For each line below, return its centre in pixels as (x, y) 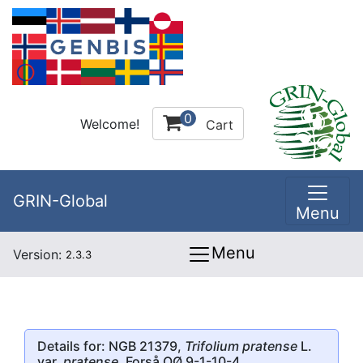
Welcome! (110, 124)
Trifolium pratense (241, 346)
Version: (39, 254)
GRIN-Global (60, 201)
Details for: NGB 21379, (111, 346)
